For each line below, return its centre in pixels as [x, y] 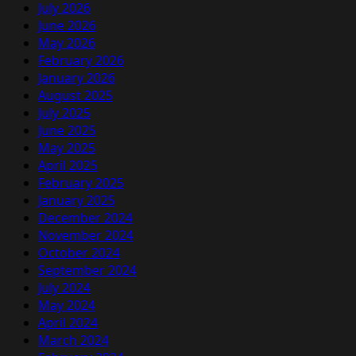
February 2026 [81, 61]
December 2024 [85, 218]
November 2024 [86, 236]
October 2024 [79, 253]
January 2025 [77, 201]
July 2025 [64, 113]
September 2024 [87, 271]
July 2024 [64, 288]
